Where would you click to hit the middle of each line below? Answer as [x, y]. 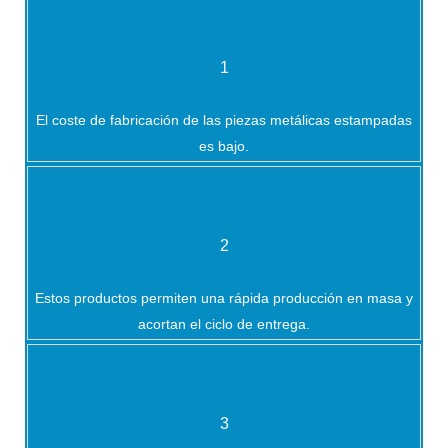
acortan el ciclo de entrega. [224, 323]
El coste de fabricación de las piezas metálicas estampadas [224, 119]
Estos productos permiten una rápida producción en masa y [224, 297]
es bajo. [224, 145]
